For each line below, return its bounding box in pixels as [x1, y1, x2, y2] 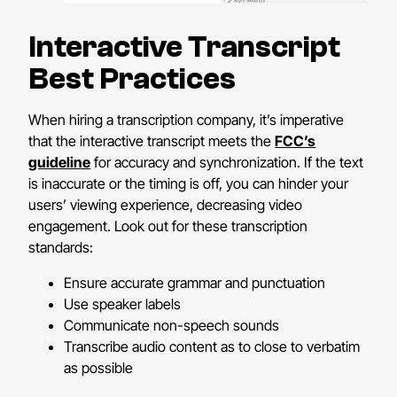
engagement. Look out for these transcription [28, 217, 308, 236]
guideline [28, 153, 91, 172]
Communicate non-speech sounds [64, 316, 280, 335]
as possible [64, 359, 134, 378]
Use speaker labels [64, 295, 182, 314]
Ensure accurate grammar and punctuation [64, 274, 326, 292]
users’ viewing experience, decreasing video [28, 196, 303, 214]
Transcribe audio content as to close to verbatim [64, 338, 361, 356]
